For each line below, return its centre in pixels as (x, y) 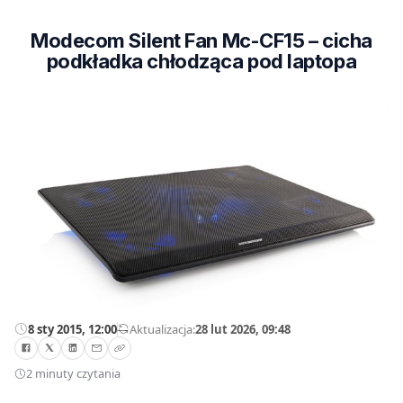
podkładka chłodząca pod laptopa (201, 61)
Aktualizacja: (162, 329)
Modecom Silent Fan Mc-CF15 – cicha (201, 40)
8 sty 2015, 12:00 (72, 329)
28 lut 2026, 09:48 (243, 329)
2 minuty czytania (73, 374)
